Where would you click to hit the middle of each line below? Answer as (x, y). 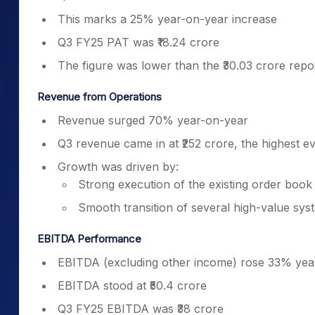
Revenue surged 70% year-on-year (153, 120)
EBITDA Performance (89, 239)
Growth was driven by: (118, 167)
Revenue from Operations (99, 97)
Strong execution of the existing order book (195, 184)
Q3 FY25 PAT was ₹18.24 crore (139, 42)
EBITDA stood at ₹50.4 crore (132, 285)
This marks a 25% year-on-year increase (167, 19)
